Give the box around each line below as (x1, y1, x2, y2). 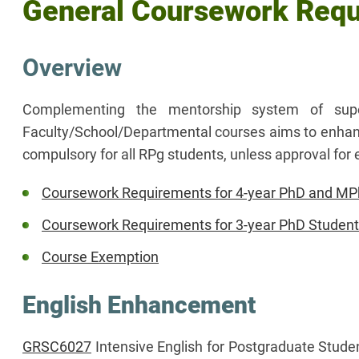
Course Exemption (42, 248, 159, 265)
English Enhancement (22, 290, 256, 319)
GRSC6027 (22, 337, 91, 355)
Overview (22, 53, 122, 82)
